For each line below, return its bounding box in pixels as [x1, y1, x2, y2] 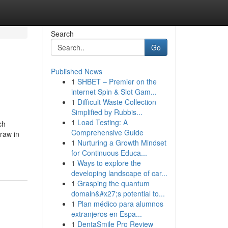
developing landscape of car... [71, 168, 167, 178]
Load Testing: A [77, 117, 128, 127]
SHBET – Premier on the [77, 76, 157, 87]
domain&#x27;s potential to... [71, 188, 165, 198]
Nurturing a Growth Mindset [77, 137, 166, 148]
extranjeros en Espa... [71, 209, 142, 219]
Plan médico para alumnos [77, 198, 163, 209]
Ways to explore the [77, 158, 141, 168]
